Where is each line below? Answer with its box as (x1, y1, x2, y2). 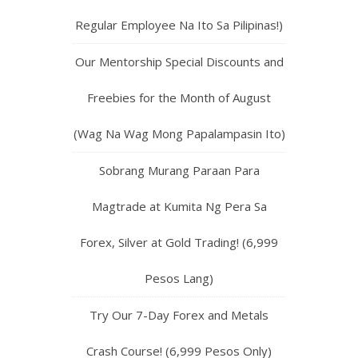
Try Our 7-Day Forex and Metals (89, 307, 268, 324)
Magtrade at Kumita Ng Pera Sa (91, 198, 267, 215)
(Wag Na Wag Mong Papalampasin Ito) (73, 125, 285, 142)
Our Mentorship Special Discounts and (74, 54, 284, 70)
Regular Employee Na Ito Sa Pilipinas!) (75, 17, 283, 34)
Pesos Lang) (145, 270, 213, 287)
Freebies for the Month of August (87, 89, 271, 106)
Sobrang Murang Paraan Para (98, 162, 260, 179)
